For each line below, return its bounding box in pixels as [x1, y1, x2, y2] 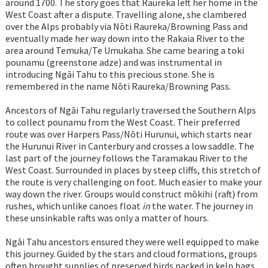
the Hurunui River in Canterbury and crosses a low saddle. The [5, 140, 254, 153]
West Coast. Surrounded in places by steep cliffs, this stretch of [5, 164, 261, 176]
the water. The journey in [150, 200, 253, 212]
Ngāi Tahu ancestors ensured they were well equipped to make [5, 236, 259, 248]
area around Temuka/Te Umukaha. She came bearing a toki [5, 44, 244, 57]
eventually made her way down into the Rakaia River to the [5, 32, 245, 45]
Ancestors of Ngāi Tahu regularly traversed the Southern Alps [5, 104, 256, 117]
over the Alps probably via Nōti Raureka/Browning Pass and [5, 20, 248, 33]
